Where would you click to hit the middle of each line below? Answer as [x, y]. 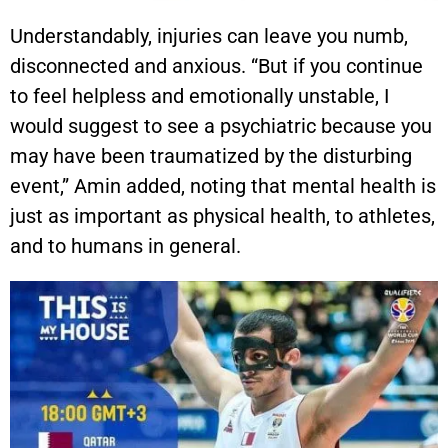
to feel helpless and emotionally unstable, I [199, 96]
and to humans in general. [125, 246]
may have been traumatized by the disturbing [211, 156]
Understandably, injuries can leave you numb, [209, 36]
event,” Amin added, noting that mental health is [223, 186]
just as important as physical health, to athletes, [222, 216]
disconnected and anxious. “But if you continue [216, 66]
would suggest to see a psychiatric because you [221, 126]
